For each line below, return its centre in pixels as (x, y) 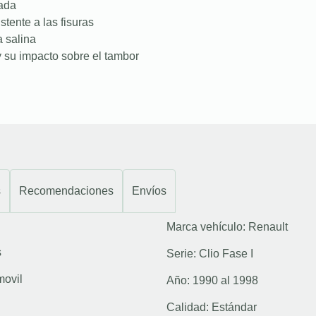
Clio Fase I (226, 253)
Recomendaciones (66, 190)
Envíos (149, 190)
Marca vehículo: (207, 226)
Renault (268, 226)
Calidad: (189, 307)
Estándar (234, 307)
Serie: (183, 253)
